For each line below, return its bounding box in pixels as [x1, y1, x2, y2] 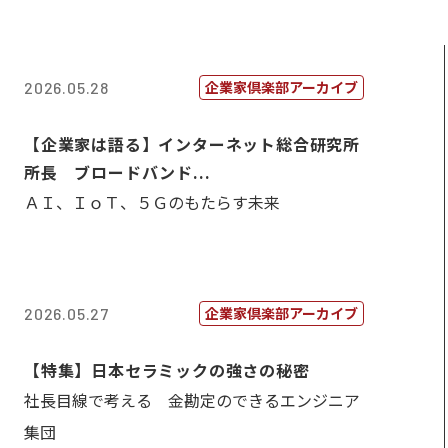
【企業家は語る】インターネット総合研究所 [24, 132, 360, 156]
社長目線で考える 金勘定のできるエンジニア [24, 388, 360, 412]
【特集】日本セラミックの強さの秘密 [24, 358, 310, 382]
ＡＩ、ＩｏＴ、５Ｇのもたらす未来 [24, 190, 280, 214]
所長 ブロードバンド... [24, 160, 211, 184]
